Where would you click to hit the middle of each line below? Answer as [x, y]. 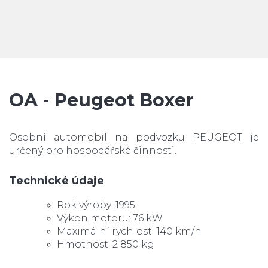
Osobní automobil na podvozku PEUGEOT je [134, 137]
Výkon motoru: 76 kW [110, 218]
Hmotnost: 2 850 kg [106, 244]
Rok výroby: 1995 [96, 205]
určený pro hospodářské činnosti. [93, 150]
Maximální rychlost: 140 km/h [129, 231]
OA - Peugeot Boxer [101, 100]
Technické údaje [57, 180]
